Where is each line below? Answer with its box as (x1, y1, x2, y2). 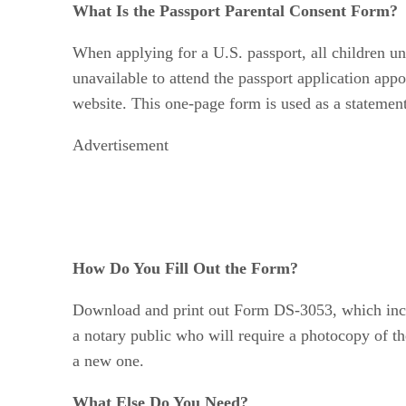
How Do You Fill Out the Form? (72, 258, 298, 277)
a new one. (72, 351, 144, 370)
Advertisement (72, 135, 169, 154)
